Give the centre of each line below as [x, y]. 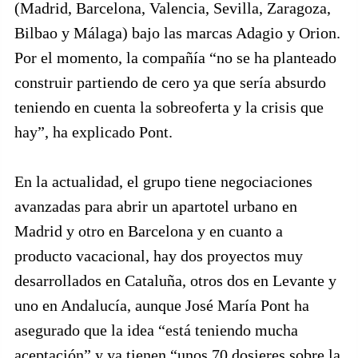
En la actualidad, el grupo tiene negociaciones [163, 181]
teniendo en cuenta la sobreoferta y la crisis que [169, 107]
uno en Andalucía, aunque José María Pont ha [162, 305]
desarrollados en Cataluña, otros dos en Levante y [175, 280]
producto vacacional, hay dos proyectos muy [159, 256]
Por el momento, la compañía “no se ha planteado [175, 58]
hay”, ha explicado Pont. [93, 132]
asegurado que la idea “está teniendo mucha [156, 330]
